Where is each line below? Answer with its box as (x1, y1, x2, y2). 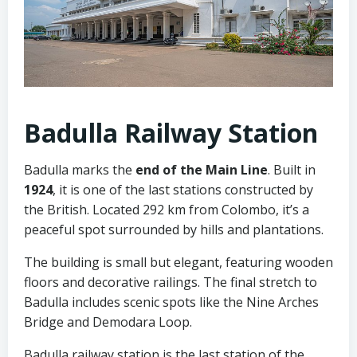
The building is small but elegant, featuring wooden (24, 253, 333, 271)
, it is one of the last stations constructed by (53, 180, 313, 198)
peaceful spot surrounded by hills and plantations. (24, 220, 324, 238)
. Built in (268, 160, 316, 178)
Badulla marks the (24, 160, 135, 178)
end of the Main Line (135, 160, 268, 178)
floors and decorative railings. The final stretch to (24, 273, 317, 291)
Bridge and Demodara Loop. (24, 312, 192, 331)
